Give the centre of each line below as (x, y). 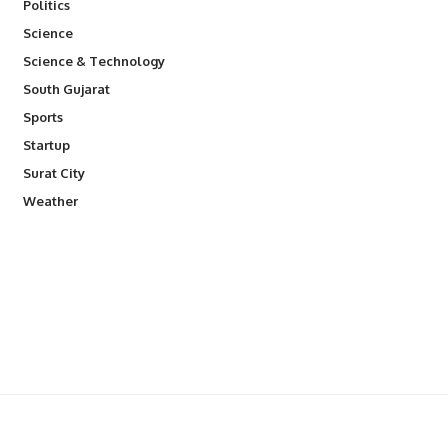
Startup (46, 144)
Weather (50, 200)
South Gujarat (66, 88)
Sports (42, 116)
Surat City (53, 172)
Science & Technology (93, 60)
